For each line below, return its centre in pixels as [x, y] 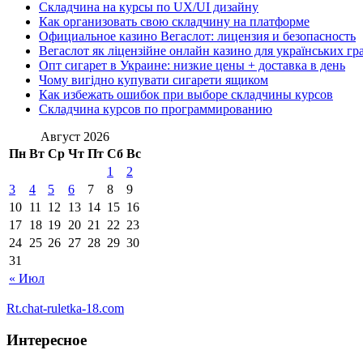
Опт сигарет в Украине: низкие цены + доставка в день [192, 65]
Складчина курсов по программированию [156, 109]
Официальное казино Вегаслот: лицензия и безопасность [197, 36]
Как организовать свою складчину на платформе [174, 21]
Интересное [47, 340]
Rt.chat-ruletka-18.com [65, 308]
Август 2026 [75, 136]
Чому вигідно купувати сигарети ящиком [154, 79]
